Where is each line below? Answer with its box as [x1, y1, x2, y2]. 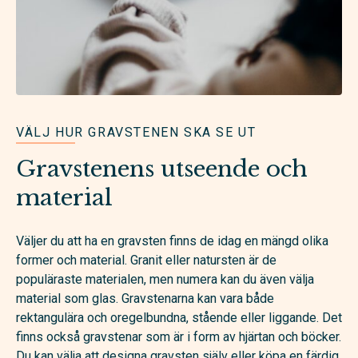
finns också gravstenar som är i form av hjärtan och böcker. [16, 328, 341, 344]
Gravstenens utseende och [16, 154, 308, 183]
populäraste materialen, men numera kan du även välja [16, 271, 314, 287]
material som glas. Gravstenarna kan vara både [16, 290, 274, 306]
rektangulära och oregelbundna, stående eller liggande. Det [16, 309, 342, 325]
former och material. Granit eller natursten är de [16, 252, 276, 268]
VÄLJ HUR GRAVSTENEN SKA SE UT [16, 124, 257, 140]
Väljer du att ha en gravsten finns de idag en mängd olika [16, 233, 328, 249]
